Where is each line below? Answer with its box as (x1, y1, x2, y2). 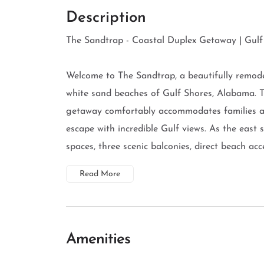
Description (66, 10, 146, 26)
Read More (80, 170, 120, 179)
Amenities (66, 232, 130, 247)
